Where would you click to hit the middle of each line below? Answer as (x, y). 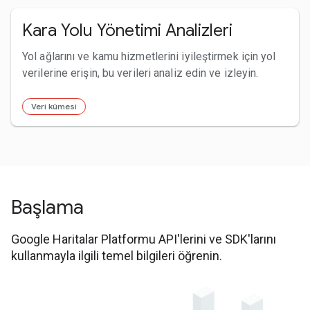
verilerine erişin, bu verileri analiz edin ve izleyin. (140, 73)
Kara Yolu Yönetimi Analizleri (127, 30)
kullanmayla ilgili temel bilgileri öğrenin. (117, 255)
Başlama (47, 207)
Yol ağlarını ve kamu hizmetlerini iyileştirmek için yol (149, 56)
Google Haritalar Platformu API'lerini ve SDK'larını (144, 239)
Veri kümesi (54, 106)
